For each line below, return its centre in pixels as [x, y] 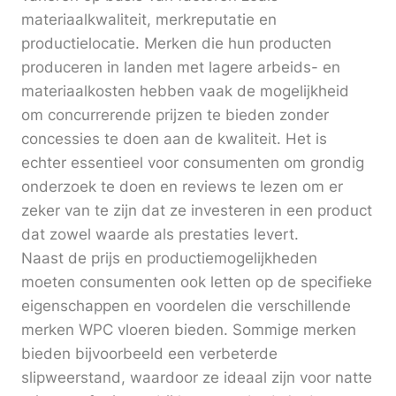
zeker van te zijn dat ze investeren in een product [197, 211]
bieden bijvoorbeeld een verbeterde [149, 354]
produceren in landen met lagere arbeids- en [181, 68]
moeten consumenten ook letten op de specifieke [197, 282]
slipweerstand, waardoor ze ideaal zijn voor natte [197, 378]
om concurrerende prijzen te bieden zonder [175, 115]
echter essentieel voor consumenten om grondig [193, 163]
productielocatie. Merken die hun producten [176, 44]
